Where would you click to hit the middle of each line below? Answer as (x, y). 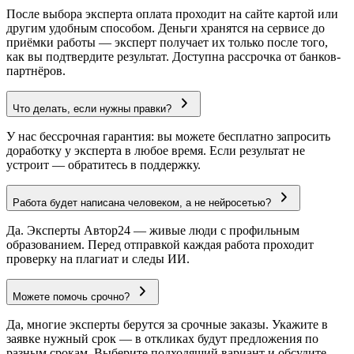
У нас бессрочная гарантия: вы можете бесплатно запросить (168, 137)
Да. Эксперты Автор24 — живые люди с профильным (153, 231)
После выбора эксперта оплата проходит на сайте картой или (172, 14)
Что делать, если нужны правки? (92, 109)
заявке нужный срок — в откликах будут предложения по (162, 339)
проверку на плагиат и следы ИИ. (98, 259)
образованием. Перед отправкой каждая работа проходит (160, 245)
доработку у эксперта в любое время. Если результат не (156, 151)
